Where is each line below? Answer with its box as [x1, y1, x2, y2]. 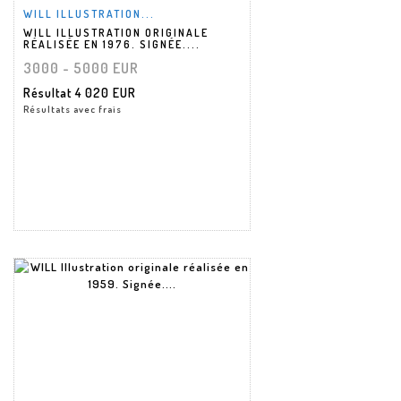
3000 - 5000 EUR [23, 58, 139, 77]
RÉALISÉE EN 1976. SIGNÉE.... [23, 37, 200, 51]
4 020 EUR [75, 84, 136, 100]
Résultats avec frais [23, 102, 122, 115]
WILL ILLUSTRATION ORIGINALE [23, 25, 209, 39]
